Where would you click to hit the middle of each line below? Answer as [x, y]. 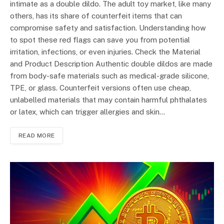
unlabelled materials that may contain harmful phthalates [108, 100]
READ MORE [37, 136]
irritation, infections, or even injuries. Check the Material [105, 52]
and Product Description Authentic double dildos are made [111, 64]
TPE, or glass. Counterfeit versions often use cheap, [100, 88]
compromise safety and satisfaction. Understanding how [108, 28]
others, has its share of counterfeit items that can [96, 16]
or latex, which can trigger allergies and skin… [87, 112]
